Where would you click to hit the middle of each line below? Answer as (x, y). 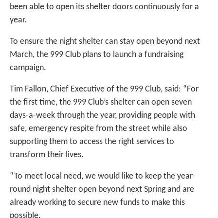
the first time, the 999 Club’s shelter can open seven (101, 103)
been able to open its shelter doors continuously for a (104, 7)
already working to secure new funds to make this (97, 203)
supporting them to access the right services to (92, 142)
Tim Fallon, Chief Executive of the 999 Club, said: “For (104, 90)
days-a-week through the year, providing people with (102, 116)
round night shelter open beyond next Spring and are (102, 190)
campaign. (28, 68)
